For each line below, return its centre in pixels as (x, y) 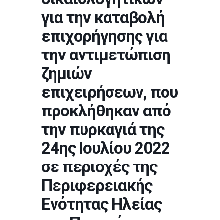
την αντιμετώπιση (106, 55)
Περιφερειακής (97, 185)
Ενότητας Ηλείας (101, 204)
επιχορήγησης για (104, 36)
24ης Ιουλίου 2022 (106, 148)
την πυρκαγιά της (103, 129)
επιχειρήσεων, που (110, 92)
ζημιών (67, 73)
